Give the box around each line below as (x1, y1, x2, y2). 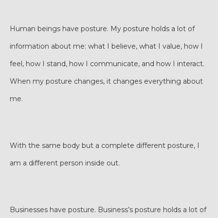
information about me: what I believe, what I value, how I (10, 42, 203, 51)
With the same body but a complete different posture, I (10, 141, 200, 150)
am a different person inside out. (10, 159, 120, 167)
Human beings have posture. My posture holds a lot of (10, 24, 195, 33)
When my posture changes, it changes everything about (10, 77, 203, 86)
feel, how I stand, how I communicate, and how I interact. (10, 59, 204, 68)
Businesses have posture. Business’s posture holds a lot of (10, 205, 206, 214)
